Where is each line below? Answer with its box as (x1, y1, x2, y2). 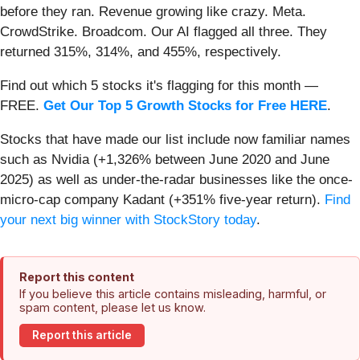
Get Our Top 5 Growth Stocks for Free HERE (43, 97, 327, 113)
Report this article (32, 329, 132, 342)
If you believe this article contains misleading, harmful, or (19, 286, 326, 301)
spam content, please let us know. (19, 300, 206, 314)
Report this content (19, 269, 134, 284)
